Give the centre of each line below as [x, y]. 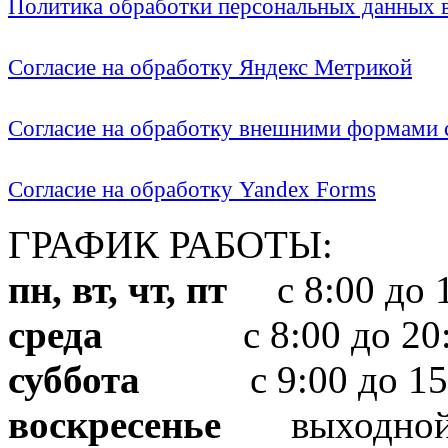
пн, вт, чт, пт [117, 289]
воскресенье [114, 424]
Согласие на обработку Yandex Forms [192, 189]
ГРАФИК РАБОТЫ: [170, 244]
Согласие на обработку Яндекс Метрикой [210, 67]
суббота [74, 379]
